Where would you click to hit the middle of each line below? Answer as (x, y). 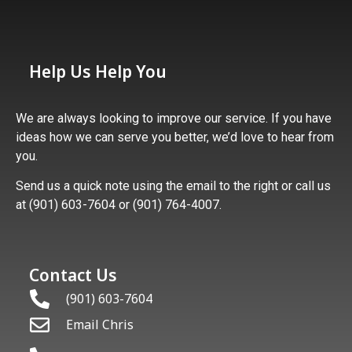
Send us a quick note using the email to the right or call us (173, 186)
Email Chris (100, 324)
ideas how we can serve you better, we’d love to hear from (175, 137)
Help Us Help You (98, 71)
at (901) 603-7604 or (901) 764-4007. (119, 205)
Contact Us (73, 275)
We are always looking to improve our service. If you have (174, 118)
